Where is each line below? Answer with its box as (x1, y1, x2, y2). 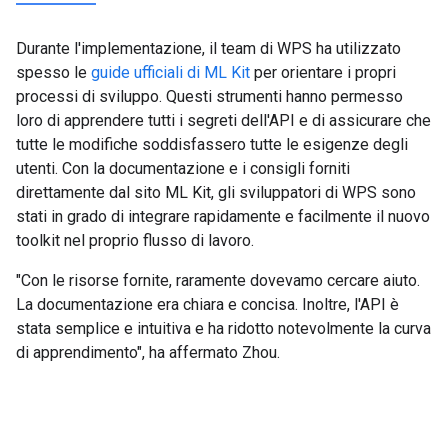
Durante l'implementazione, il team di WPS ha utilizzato (16, 39, 401, 59)
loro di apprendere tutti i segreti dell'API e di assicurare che (16, 111, 431, 131)
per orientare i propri (250, 63, 396, 83)
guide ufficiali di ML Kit (91, 63, 250, 83)
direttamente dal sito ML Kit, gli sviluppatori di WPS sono (16, 183, 416, 203)
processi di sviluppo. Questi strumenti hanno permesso (16, 87, 403, 107)
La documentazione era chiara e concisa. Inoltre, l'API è (16, 295, 399, 315)
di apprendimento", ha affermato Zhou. (16, 343, 280, 363)
